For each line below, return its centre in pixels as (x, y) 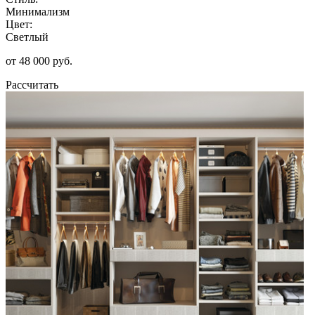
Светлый (27, 37)
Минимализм (38, 11)
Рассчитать (32, 84)
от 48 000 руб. (39, 60)
